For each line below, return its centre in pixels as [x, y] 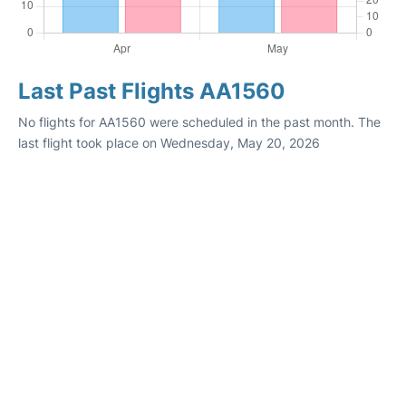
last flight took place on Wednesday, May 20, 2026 [169, 143]
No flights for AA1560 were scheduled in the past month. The [199, 122]
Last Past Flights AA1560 [152, 91]
